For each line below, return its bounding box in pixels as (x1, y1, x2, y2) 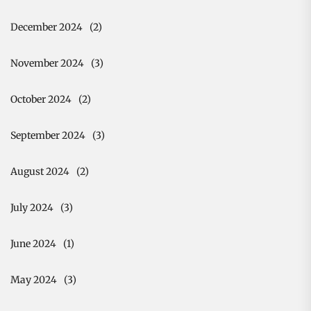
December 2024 (10, 20, 83, 33)
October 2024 (10, 92, 72, 106)
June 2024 (10, 237, 56, 250)
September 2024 (10, 128, 85, 142)
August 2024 (10, 165, 69, 178)
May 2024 (10, 273, 57, 286)
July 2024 (10, 201, 53, 214)
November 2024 (10, 56, 84, 69)
